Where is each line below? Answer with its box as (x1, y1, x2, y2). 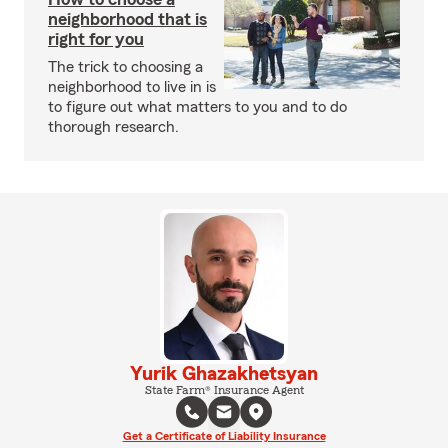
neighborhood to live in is (48, 79, 216, 95)
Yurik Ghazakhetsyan (130, 363, 318, 384)
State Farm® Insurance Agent (144, 383, 304, 396)
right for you (48, 30, 144, 48)
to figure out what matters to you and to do (48, 99, 347, 115)
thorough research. (48, 119, 179, 135)
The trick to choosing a (48, 59, 203, 75)
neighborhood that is (48, 10, 207, 28)
